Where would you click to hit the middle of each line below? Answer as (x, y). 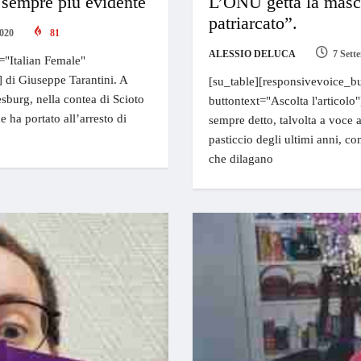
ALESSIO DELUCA (252, 54)
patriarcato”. (253, 23)
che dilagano (241, 158)
